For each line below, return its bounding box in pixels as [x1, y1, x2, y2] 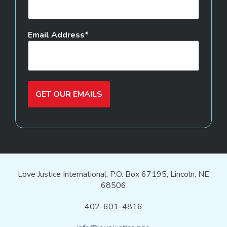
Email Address [28, 29, 85, 41]
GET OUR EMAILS [35, 88, 102, 100]
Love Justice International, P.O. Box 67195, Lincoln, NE [18, 168, 209, 180]
